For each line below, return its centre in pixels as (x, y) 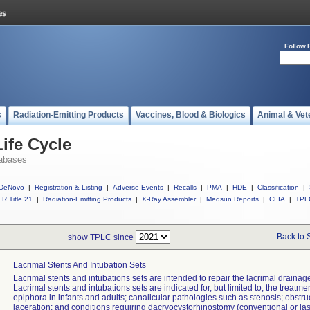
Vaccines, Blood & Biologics (191, 115)
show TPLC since (102, 237)
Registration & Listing (69, 187)
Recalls (185, 187)
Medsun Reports (232, 199)
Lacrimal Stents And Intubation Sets (80, 265)
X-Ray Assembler (169, 199)
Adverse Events (138, 187)
